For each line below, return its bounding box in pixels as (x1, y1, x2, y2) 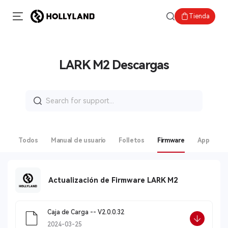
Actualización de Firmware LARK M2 (48, 176, 178, 184)
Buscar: (25, 89, 52, 98)
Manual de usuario (50, 137, 106, 144)
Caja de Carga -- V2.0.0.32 (47, 209, 124, 216)
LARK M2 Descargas (59, 58, 169, 72)
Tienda (188, 13, 210, 20)
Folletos (119, 137, 145, 144)
